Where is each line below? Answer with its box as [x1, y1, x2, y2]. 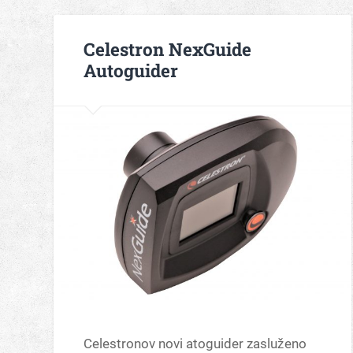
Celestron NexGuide [84, 37, 252, 61]
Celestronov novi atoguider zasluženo [84, 335, 307, 351]
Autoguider [84, 58, 179, 83]
